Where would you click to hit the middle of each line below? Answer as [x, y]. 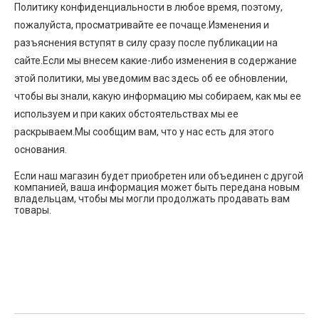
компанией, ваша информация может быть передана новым [157, 187]
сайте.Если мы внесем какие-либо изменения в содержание [156, 61]
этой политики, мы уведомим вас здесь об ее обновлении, [151, 78]
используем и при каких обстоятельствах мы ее [126, 114]
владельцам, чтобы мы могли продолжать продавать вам [152, 199]
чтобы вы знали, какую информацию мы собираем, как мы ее [158, 96]
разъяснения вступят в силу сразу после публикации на [146, 43]
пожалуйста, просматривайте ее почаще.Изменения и [142, 25]
